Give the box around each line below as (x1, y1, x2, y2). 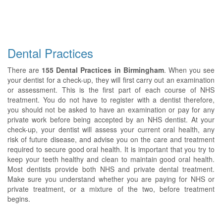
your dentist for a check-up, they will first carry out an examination (7, 75, 215, 85)
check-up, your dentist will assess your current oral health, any (7, 124, 215, 134)
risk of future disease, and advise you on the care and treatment (7, 134, 215, 144)
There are (7, 65, 42, 75)
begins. (7, 194, 30, 204)
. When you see (164, 65, 215, 75)
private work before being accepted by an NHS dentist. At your (7, 114, 215, 124)
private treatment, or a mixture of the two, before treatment (7, 184, 215, 194)
